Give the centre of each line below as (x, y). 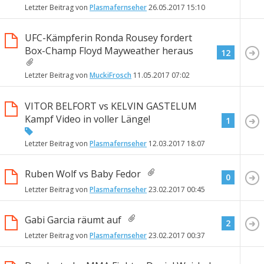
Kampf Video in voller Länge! (88, 119)
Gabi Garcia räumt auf (73, 220)
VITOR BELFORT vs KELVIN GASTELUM (111, 106)
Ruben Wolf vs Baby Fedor (83, 174)
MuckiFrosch (110, 75)
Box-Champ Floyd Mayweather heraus (109, 51)
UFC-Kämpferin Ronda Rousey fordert (108, 38)
